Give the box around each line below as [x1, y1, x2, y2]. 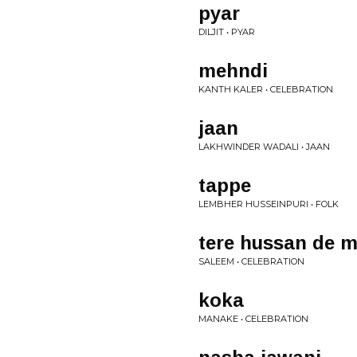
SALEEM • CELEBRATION [198, 256, 304, 267]
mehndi [198, 60, 268, 81]
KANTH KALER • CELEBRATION [198, 84, 333, 95]
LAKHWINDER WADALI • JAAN [198, 141, 330, 152]
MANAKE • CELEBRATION [198, 313, 308, 324]
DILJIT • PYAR [198, 26, 255, 37]
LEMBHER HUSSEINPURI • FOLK [198, 198, 339, 210]
